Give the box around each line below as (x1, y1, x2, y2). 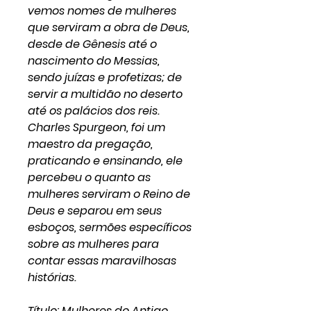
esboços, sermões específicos (28, 219, 192, 235)
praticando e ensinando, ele (28, 153, 183, 169)
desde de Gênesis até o (28, 36, 157, 52)
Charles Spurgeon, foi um (28, 119, 165, 135)
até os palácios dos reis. (28, 103, 160, 119)
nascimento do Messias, (28, 53, 160, 69)
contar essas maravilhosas (28, 253, 176, 269)
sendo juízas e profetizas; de (28, 69, 182, 85)
